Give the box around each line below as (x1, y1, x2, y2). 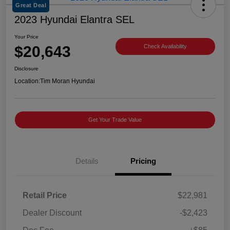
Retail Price (23, 190, 67, 200)
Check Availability (144, 43, 187, 50)
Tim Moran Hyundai (40, 77, 95, 85)
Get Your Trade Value (88, 116, 142, 123)
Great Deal (15, 2, 46, 8)
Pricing (130, 156, 156, 165)
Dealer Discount (23, 208, 82, 217)
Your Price (14, 33, 39, 40)
